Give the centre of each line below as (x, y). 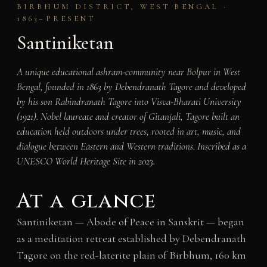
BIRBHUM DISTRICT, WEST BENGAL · (122, 7)
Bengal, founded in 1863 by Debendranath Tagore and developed (131, 87)
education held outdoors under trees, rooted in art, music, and (128, 132)
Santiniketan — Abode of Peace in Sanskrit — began (130, 222)
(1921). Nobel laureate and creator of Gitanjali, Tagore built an (128, 117)
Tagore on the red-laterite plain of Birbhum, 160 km (131, 255)
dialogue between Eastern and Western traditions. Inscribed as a (131, 147)
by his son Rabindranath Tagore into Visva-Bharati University (129, 102)
